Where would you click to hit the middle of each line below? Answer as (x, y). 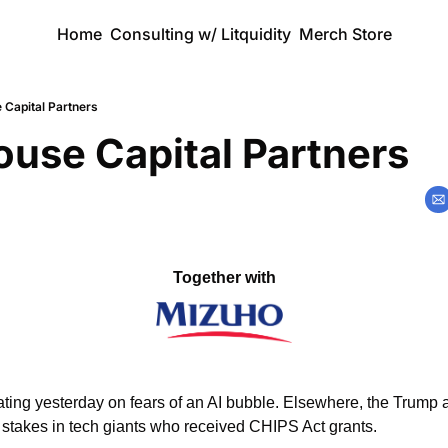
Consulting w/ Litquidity (200, 34)
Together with (224, 277)
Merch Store (345, 34)
